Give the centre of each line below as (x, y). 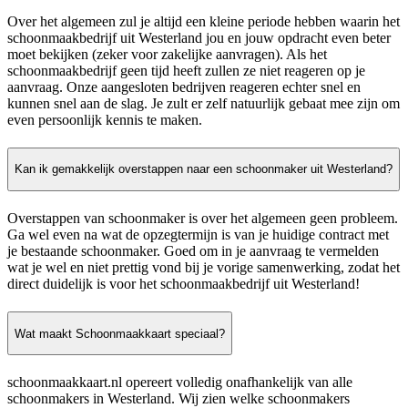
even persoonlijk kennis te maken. (105, 119)
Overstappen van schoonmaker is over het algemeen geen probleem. (203, 219)
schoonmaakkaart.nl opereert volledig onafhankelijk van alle (180, 382)
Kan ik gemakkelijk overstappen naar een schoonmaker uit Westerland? (204, 169)
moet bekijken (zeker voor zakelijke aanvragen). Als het (167, 54)
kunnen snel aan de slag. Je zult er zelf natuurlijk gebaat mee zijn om (204, 103)
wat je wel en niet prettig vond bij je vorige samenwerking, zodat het (204, 268)
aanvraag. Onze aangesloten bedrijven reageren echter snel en (184, 87)
